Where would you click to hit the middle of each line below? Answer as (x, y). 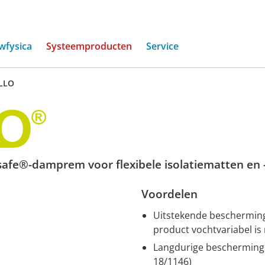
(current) (151, 46)
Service (162, 46)
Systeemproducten (89, 46)
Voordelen (169, 194)
